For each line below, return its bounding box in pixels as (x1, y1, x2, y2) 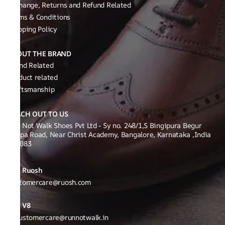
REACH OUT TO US (8, 109, 68, 119)
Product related (8, 72, 58, 82)
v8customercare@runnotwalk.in (8, 212, 109, 222)
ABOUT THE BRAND (8, 49, 71, 58)
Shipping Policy (8, 24, 57, 34)
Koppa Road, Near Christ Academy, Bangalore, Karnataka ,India (8, 130, 211, 139)
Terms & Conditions (8, 12, 70, 22)
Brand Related (8, 60, 54, 70)
